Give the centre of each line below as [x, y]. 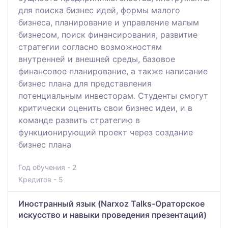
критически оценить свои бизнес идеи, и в [105, 108]
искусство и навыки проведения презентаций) [112, 215]
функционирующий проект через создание [106, 132]
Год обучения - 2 [47, 167]
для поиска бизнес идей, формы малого [99, 10]
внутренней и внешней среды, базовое [97, 59]
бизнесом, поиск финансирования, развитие [108, 34]
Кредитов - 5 [41, 179]
